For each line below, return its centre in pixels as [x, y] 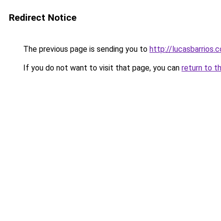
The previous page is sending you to [85, 49]
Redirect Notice [43, 18]
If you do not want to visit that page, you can [101, 68]
